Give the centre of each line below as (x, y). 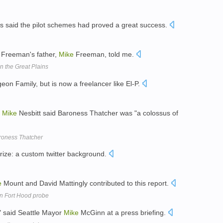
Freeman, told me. (105, 54)
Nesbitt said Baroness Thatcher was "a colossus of (98, 113)
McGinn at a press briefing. (123, 212)
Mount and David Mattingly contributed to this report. (86, 183)
